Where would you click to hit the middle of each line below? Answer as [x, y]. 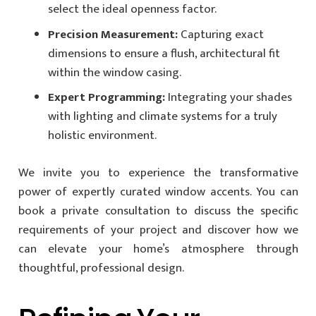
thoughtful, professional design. [101, 268]
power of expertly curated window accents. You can [158, 192]
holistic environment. [102, 136]
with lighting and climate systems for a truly [163, 117]
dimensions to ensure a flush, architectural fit [164, 53]
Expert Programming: [107, 98]
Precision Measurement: [113, 34]
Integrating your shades [229, 98]
